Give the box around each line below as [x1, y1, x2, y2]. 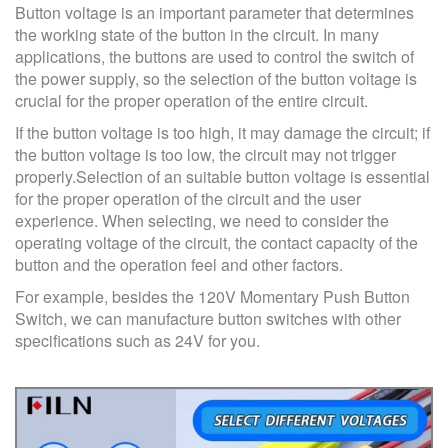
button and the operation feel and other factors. [15, 253, 343, 277]
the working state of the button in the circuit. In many [15, 23, 379, 47]
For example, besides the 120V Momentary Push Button [15, 285, 410, 309]
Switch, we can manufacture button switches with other [15, 307, 401, 331]
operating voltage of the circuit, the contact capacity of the [15, 231, 418, 255]
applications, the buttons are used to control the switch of [15, 45, 414, 69]
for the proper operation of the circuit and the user [15, 187, 361, 211]
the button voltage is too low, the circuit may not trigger [15, 143, 396, 167]
